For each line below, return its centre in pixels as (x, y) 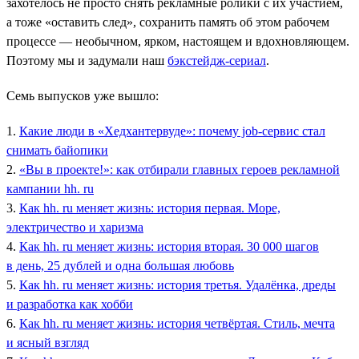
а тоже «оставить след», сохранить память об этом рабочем (168, 22)
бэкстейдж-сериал (217, 60)
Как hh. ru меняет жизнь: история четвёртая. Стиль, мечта (177, 323)
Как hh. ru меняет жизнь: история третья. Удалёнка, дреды (177, 284)
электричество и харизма (75, 227)
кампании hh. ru (50, 188)
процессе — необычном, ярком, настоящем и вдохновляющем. (178, 41)
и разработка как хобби (70, 304)
